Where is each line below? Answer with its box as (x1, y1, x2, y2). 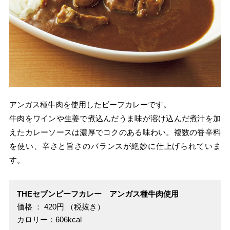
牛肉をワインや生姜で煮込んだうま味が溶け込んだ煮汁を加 (9, 113, 221, 123)
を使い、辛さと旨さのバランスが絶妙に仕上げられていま (9, 141, 221, 150)
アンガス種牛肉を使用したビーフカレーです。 (9, 100, 171, 109)
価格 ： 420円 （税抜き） (17, 202, 105, 211)
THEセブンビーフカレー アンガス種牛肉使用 (17, 189, 179, 198)
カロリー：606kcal (17, 215, 82, 224)
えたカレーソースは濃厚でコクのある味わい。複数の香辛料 (9, 127, 221, 137)
